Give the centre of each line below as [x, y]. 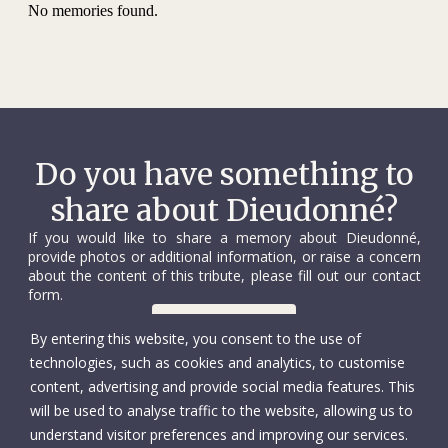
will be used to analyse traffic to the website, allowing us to [221, 410]
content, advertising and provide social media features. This [222, 386]
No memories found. [92, 10]
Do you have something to [224, 174]
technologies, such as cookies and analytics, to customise [217, 362]
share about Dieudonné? [224, 210]
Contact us [212, 322]
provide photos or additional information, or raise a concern [224, 256]
